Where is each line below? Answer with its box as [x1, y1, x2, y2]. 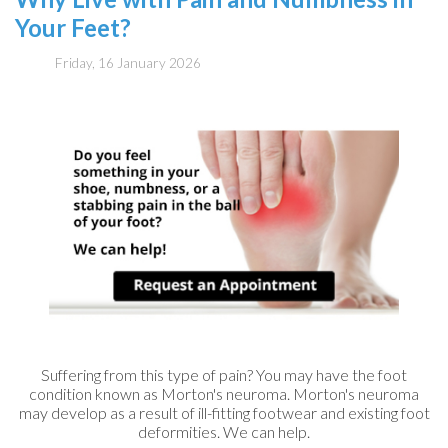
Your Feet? [15, 12, 131, 42]
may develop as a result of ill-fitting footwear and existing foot [18, 403, 430, 423]
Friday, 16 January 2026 [55, 55, 201, 72]
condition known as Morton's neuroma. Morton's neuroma [29, 384, 419, 404]
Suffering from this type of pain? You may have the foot [41, 365, 407, 385]
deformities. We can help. [138, 422, 310, 442]
